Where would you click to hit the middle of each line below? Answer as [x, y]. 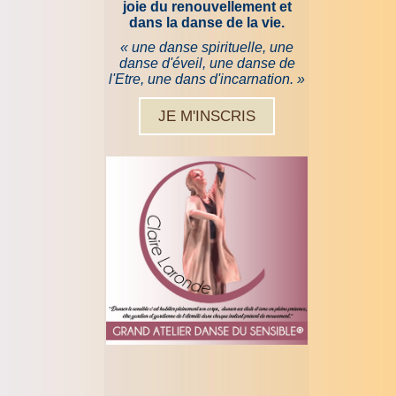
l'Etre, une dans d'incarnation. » [207, 80]
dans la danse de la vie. [207, 23]
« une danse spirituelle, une [207, 48]
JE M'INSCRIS [207, 117]
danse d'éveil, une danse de [207, 64]
